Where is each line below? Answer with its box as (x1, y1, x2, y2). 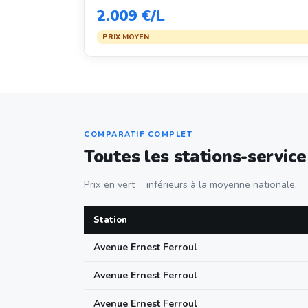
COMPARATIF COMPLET (84, 129, 192, 140)
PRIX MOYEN (102, 32, 149, 42)
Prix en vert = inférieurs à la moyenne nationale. (84, 177, 297, 191)
